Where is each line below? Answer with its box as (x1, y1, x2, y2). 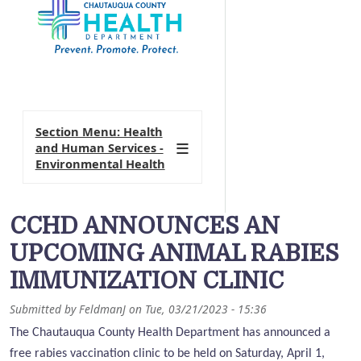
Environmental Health (35, 155, 165, 172)
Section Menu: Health (35, 122, 163, 139)
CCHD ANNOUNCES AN (10, 213, 280, 240)
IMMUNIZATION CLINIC (10, 268, 284, 295)
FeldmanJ (79, 301, 126, 317)
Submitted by (10, 301, 79, 317)
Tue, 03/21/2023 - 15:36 (145, 301, 267, 317)
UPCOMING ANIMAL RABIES (10, 240, 339, 268)
